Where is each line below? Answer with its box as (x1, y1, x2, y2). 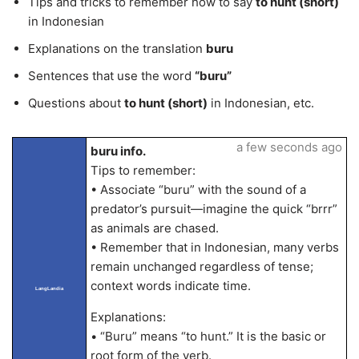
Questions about (28, 95, 124, 111)
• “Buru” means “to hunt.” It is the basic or (90, 329, 326, 344)
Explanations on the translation (28, 41, 206, 56)
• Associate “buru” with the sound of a (90, 182, 306, 197)
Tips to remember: (90, 163, 196, 178)
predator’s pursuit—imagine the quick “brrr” (90, 201, 337, 216)
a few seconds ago (236, 139, 342, 155)
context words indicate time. (90, 278, 251, 293)
